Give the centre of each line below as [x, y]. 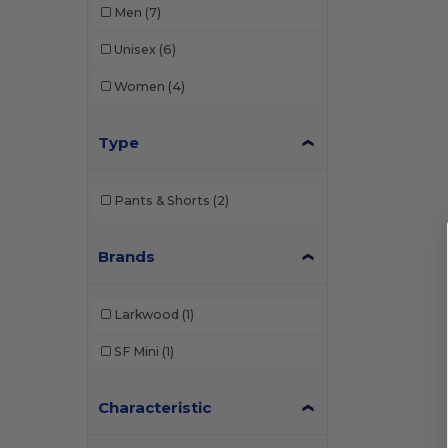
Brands [127, 256]
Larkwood [146, 314]
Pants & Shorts [161, 200]
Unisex [134, 49]
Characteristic [155, 407]
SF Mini [136, 351]
